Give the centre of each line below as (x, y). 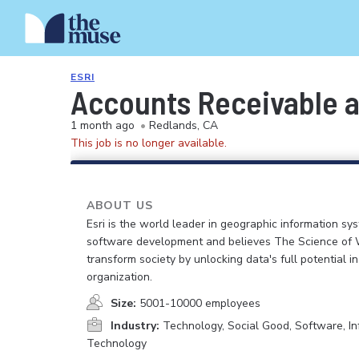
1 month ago (103, 125)
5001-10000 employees (200, 303)
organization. (119, 277)
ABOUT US (120, 206)
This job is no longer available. (149, 143)
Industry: (135, 326)
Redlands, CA (184, 125)
